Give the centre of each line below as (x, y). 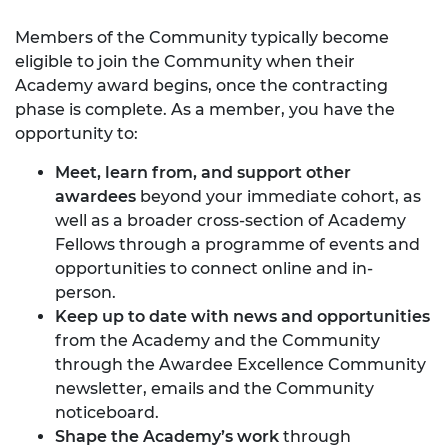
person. (85, 292)
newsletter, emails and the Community (214, 388)
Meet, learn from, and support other (203, 172)
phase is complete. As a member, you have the (205, 109)
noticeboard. (107, 412)
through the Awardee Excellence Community (240, 364)
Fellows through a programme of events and (237, 244)
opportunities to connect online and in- (214, 268)
